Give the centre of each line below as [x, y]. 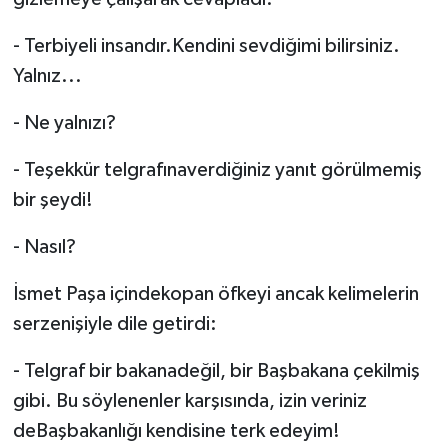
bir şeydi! [52, 200]
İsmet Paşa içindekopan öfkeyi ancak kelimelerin [215, 294]
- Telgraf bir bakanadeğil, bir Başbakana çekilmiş [216, 371]
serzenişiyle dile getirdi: [114, 324]
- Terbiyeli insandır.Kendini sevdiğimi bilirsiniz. [206, 46]
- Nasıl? [44, 247]
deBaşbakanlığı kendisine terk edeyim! [176, 431]
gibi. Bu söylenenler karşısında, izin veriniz [189, 401]
